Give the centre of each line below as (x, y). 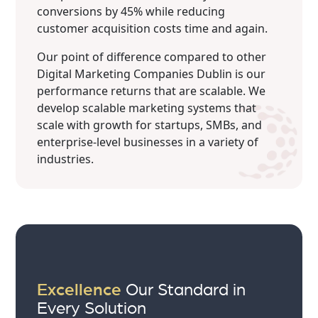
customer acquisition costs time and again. (153, 28)
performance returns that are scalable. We (152, 91)
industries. (66, 159)
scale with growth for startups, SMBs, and (150, 125)
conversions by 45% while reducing (134, 11)
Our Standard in (184, 290)
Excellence (79, 290)
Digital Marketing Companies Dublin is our (152, 73)
